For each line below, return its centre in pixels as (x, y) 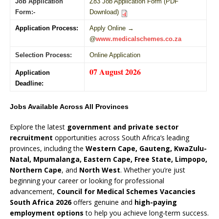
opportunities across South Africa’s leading (121, 137)
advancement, (33, 191)
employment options (47, 213)
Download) (105, 12)
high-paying (156, 202)
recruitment (31, 137)
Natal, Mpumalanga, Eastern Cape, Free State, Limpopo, (109, 159)
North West (100, 170)
